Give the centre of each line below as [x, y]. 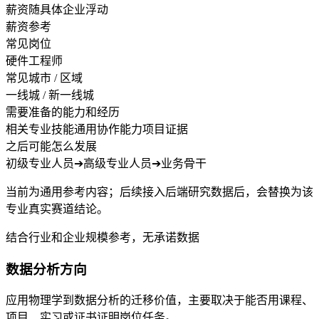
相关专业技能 [40, 129]
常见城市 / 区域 [44, 78]
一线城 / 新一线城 [50, 95]
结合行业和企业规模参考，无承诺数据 [103, 237]
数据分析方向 [46, 269]
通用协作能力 [108, 129]
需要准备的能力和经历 [63, 112]
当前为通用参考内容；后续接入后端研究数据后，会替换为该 [159, 192]
